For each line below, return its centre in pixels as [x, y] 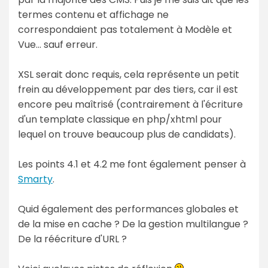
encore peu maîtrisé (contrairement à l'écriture [130, 104]
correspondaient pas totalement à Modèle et [125, 29]
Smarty [35, 179]
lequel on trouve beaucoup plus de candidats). [127, 134]
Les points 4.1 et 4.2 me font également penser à [132, 164]
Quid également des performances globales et [128, 209]
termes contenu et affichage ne [93, 14]
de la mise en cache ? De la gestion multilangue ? [133, 224]
